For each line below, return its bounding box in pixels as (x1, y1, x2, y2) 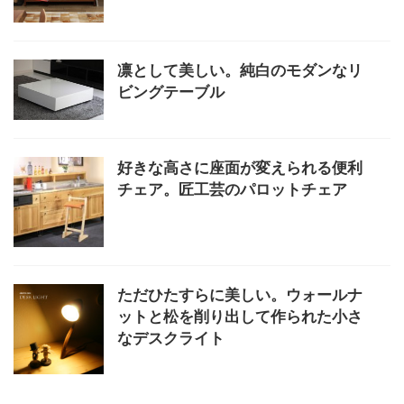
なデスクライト (117, 328, 225, 347)
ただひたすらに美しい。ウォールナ (117, 285, 363, 304)
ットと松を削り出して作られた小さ (117, 307, 363, 326)
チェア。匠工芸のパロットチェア (117, 179, 347, 198)
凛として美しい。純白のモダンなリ (117, 61, 363, 79)
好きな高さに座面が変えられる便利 (117, 158, 363, 177)
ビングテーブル (117, 83, 225, 101)
